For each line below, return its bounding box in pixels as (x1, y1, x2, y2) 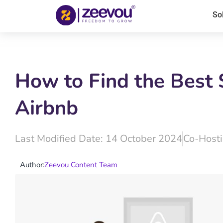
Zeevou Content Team (44, 160, 117, 170)
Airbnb (15, 95, 78, 121)
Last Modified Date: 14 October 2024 (15, 132, 182, 145)
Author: (20, 160, 44, 170)
